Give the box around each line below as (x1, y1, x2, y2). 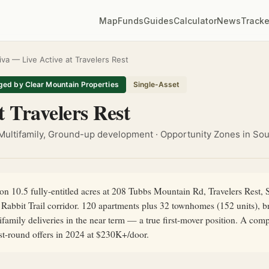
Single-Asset (133, 80, 180, 89)
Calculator (174, 15, 217, 26)
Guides (144, 15, 174, 26)
